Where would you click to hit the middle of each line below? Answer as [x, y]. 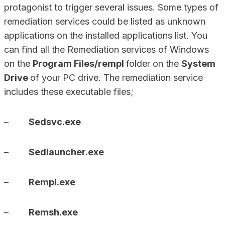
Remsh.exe [53, 212]
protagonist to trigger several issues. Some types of [111, 7]
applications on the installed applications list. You [106, 35]
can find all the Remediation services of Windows [106, 49]
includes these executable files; [69, 92]
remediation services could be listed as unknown [105, 21]
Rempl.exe [52, 182]
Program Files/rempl [79, 64]
